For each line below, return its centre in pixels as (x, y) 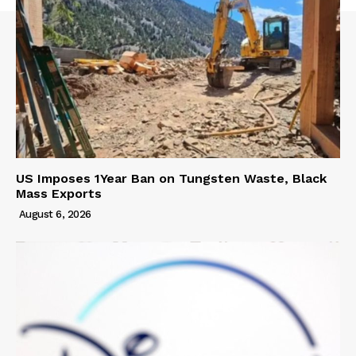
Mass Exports (59, 193)
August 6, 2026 (55, 214)
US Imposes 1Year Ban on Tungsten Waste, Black (171, 178)
